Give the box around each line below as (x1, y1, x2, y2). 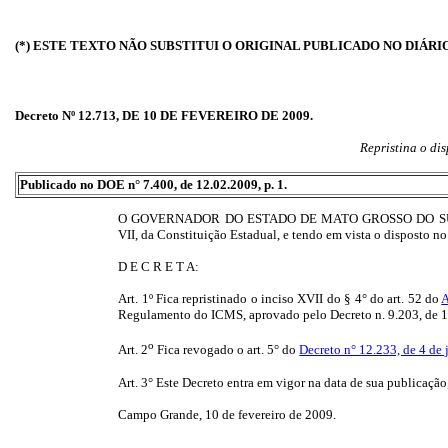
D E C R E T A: (118, 259, 200, 275)
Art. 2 (118, 342, 149, 358)
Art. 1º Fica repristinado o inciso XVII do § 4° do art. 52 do (118, 291, 442, 307)
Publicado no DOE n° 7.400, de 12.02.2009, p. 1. (20, 177, 287, 192)
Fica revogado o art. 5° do (154, 342, 300, 358)
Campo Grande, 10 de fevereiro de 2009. (118, 406, 337, 422)
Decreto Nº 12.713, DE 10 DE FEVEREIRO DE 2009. (15, 108, 313, 123)
